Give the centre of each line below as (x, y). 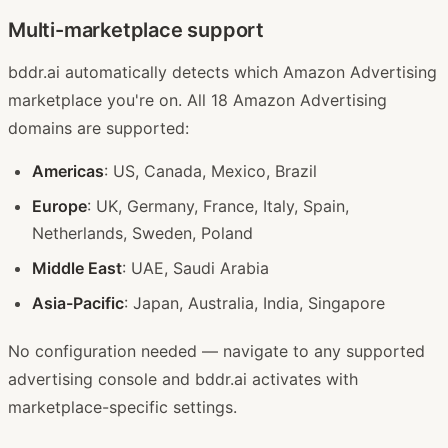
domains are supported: (98, 127)
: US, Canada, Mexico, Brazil (210, 170)
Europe (59, 205)
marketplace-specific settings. (122, 406)
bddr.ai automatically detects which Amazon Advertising (222, 71)
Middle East (77, 267)
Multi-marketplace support (136, 29)
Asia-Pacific (78, 302)
